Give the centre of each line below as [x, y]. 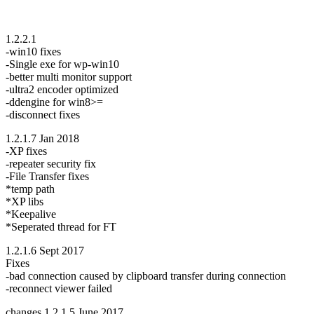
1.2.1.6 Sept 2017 [45, 251]
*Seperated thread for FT [61, 227]
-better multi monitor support [69, 77]
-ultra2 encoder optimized [62, 90]
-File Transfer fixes [47, 177]
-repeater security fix [51, 164]
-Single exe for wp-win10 [62, 64]
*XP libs [25, 202]
